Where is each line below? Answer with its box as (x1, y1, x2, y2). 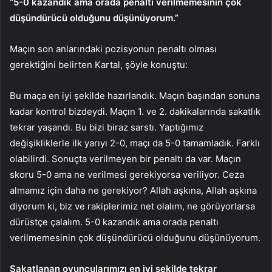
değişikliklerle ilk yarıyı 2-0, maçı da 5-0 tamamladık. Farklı (10, 137, 260, 149)
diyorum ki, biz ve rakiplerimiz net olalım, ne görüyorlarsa (10, 200, 255, 212)
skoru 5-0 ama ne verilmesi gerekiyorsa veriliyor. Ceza (10, 168, 244, 180)
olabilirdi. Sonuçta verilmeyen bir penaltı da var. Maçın (10, 152, 241, 165)
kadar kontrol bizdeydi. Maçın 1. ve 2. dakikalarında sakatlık (10, 105, 260, 117)
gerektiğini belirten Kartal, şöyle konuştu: (10, 58, 188, 70)
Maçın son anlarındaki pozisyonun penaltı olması (10, 42, 217, 55)
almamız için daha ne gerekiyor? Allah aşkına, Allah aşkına (10, 184, 257, 196)
